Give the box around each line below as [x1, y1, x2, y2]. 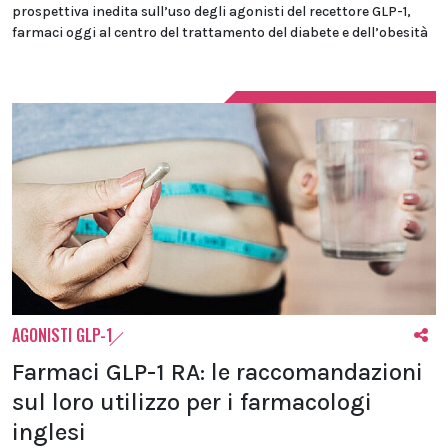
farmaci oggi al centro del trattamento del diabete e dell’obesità [12, 24, 428, 41]
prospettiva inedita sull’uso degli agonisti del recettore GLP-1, [12, 3, 411, 20]
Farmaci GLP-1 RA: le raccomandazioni [12, 358, 423, 386]
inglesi [12, 418, 86, 446]
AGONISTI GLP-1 [12, 323, 113, 347]
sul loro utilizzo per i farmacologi [12, 388, 372, 416]
